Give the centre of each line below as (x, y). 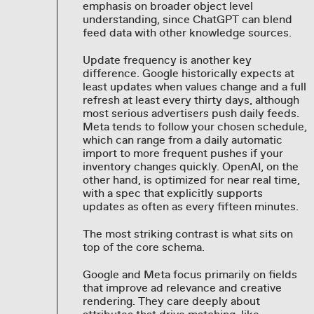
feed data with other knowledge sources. (187, 33)
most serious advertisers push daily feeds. (191, 113)
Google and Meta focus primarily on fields (190, 274)
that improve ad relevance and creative (182, 288)
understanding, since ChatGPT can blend (187, 19)
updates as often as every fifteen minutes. (190, 206)
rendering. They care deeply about (171, 301)
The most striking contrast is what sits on (187, 234)
